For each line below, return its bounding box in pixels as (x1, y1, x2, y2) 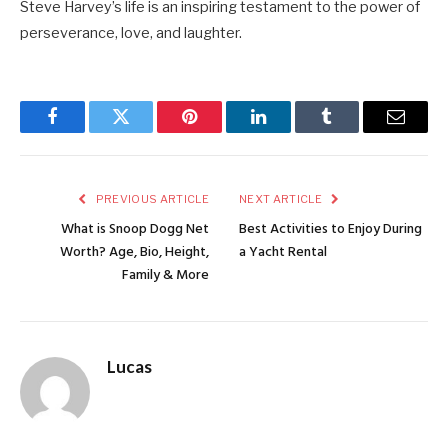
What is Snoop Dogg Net (61, 217, 209, 241)
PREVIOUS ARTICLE (93, 191, 209, 206)
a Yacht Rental (239, 240, 327, 264)
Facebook (50, 122, 121, 141)
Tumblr (325, 122, 379, 141)
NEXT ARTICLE (239, 191, 325, 206)
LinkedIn (256, 122, 323, 141)
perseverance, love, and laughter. (20, 23, 242, 42)
